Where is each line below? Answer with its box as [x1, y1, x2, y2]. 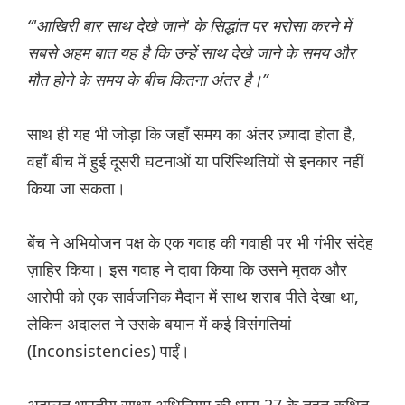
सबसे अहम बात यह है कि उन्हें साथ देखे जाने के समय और [27, 42, 355, 64]
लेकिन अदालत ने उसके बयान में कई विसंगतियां [27, 313, 291, 335]
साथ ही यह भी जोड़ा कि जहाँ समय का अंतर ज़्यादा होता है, [27, 123, 356, 146]
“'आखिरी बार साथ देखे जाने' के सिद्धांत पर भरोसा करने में [27, 14, 351, 37]
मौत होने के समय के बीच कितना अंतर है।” [27, 69, 268, 91]
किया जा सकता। [27, 177, 126, 200]
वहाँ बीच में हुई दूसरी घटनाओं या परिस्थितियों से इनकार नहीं [27, 150, 363, 173]
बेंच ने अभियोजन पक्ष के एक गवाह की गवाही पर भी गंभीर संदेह [27, 231, 373, 254]
